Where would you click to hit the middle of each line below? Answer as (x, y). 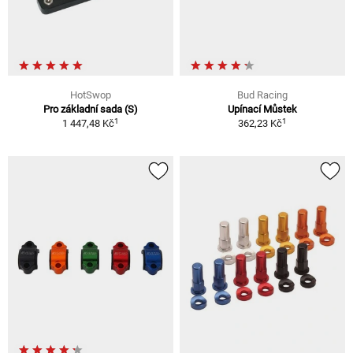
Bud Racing (262, 95)
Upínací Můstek (262, 110)
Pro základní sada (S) (91, 110)
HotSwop (91, 95)
